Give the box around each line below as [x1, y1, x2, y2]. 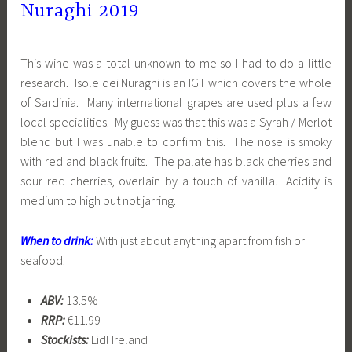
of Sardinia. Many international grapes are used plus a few [20, 94, 332, 111]
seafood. [20, 251, 66, 268]
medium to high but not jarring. [20, 192, 177, 209]
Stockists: [40, 331, 91, 347]
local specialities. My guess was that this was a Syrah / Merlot [20, 114, 332, 130]
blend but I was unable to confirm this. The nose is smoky [20, 134, 332, 150]
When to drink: [20, 232, 97, 248]
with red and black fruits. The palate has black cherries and [20, 153, 332, 170]
